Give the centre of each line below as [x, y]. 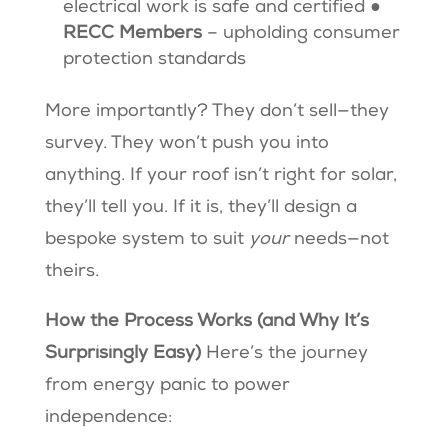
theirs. [71, 272]
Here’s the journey [286, 354]
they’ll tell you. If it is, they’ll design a [200, 208]
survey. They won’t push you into [186, 144]
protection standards [156, 60]
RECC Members [134, 34]
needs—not [341, 240]
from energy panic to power [167, 386]
